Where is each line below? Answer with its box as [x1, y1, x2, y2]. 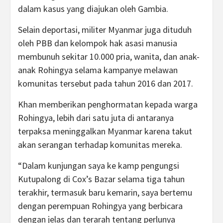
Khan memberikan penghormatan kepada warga [18, 99, 198, 110]
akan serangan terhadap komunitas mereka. [18, 139, 182, 150]
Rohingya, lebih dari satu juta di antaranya [18, 112, 174, 123]
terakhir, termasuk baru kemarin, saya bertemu [18, 187, 192, 198]
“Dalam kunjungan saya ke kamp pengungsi [18, 160, 179, 171]
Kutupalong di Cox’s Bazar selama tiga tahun [18, 173, 185, 185]
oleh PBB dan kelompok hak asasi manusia [18, 37, 177, 49]
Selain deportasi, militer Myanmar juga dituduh [18, 24, 192, 35]
